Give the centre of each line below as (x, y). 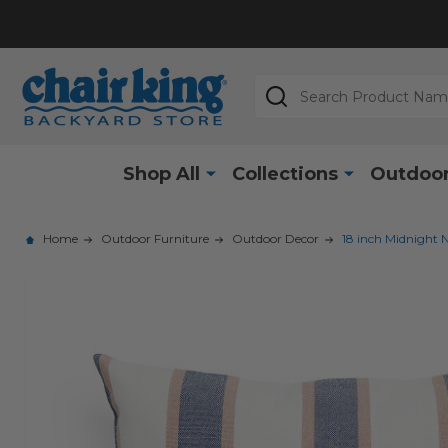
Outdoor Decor (275, 238)
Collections (284, 173)
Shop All (161, 173)
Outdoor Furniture (155, 238)
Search (282, 85)
